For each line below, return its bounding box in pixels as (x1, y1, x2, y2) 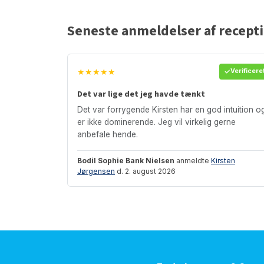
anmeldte (174, 156, 211, 165)
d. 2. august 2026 (115, 166, 176, 176)
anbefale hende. (77, 129, 138, 139)
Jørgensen (77, 166, 115, 176)
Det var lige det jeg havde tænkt (77, 87, 205, 100)
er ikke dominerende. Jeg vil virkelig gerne (77, 117, 236, 127)
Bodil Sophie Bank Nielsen (77, 156, 174, 165)
